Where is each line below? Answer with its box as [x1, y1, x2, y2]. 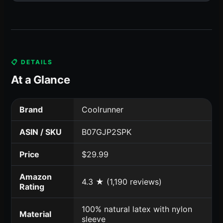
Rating [19, 181, 44, 192]
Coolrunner [82, 104, 123, 114]
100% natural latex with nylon [82, 204, 192, 214]
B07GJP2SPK [82, 126, 131, 137]
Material [19, 209, 51, 219]
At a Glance [11, 73, 70, 86]
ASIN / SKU [19, 126, 62, 137]
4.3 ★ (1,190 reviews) [82, 176, 162, 187]
